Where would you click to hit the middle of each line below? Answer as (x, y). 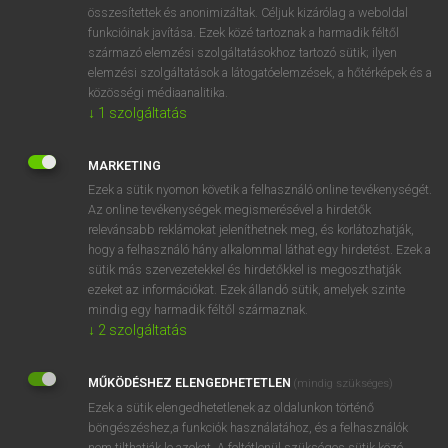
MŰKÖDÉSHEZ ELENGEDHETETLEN (189, 382)
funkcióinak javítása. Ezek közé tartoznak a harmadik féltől (243, 32)
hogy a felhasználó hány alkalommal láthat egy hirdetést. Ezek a (259, 249)
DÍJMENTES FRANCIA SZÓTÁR (125, 89)
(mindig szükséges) (343, 383)
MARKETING (124, 165)
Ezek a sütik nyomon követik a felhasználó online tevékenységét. (260, 189)
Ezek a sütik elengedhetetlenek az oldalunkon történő (231, 407)
